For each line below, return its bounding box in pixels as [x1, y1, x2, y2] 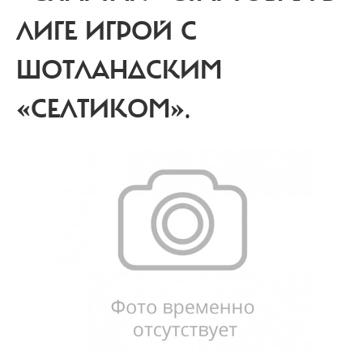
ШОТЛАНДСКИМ [16, 54, 222, 87]
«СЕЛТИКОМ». [16, 93, 190, 126]
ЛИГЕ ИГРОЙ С [16, 15, 197, 48]
